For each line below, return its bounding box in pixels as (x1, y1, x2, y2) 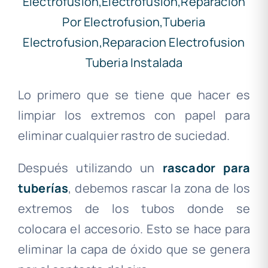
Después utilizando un (17, 160, 163, 176)
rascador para (162, 160, 250, 176)
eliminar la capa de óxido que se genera (17, 241, 251, 258)
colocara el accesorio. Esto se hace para (17, 221, 251, 237)
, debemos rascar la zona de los (68, 180, 251, 197)
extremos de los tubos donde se (17, 200, 251, 217)
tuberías (17, 180, 69, 197)
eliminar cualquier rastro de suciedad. (17, 127, 230, 144)
